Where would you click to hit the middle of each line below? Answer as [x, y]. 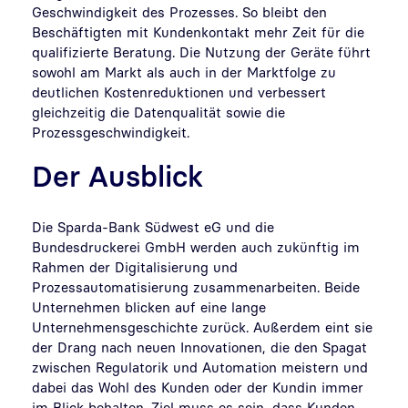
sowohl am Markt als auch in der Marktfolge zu [184, 71]
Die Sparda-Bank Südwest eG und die [153, 226]
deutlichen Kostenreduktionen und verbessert [179, 92]
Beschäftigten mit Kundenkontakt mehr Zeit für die [198, 31]
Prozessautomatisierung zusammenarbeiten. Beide [196, 286]
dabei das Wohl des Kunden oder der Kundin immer [198, 387]
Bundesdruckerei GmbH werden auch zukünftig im [196, 246]
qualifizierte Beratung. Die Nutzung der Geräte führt [201, 51]
